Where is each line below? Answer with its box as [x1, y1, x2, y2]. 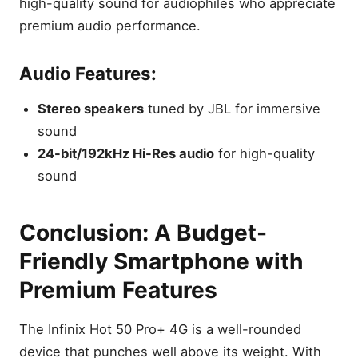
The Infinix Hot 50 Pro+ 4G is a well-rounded [19, 321, 301, 338]
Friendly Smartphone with [19, 248, 304, 276]
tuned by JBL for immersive [144, 101, 321, 117]
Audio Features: [19, 62, 157, 84]
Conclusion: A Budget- [19, 219, 267, 247]
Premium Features [19, 276, 217, 304]
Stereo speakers [38, 101, 145, 117]
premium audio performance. [19, 18, 201, 34]
